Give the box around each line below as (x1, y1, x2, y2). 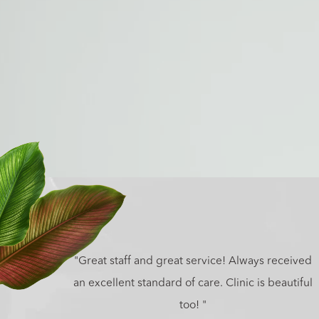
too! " (179, 299, 206, 311)
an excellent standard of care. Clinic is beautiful (73, 277, 313, 289)
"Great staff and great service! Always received (73, 255, 312, 267)
